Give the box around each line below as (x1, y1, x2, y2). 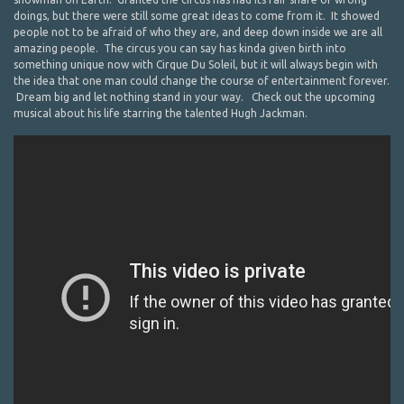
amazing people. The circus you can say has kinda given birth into (14, 42, 346, 54)
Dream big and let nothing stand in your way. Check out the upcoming (14, 91, 375, 103)
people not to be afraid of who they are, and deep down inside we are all (14, 26, 382, 38)
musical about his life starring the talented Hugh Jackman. (14, 107, 308, 119)
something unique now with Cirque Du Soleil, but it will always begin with (14, 59, 378, 70)
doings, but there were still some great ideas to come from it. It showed (14, 10, 380, 22)
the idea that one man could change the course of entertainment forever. (14, 75, 390, 87)
